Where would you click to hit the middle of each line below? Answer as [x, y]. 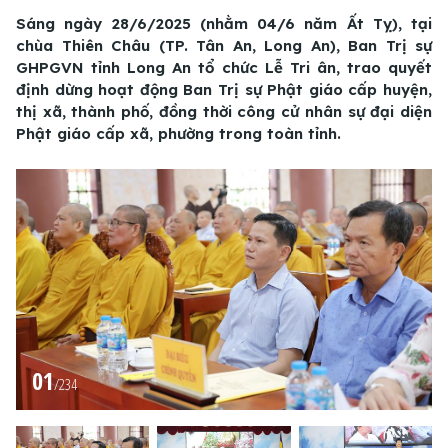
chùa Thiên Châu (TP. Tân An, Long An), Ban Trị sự [224, 46]
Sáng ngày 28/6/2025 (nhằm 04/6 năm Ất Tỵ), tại [224, 24]
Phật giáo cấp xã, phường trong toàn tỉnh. [178, 134]
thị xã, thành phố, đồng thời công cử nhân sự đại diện [224, 112]
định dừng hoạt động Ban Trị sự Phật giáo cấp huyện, [224, 90]
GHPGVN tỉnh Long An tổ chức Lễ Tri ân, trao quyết [224, 68]
